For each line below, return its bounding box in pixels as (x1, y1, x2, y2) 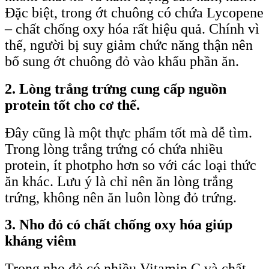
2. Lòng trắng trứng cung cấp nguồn (5, 80, 226, 97)
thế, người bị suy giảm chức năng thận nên (5, 37, 253, 53)
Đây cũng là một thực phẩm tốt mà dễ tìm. (5, 124, 252, 141)
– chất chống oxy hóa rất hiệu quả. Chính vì (5, 21, 259, 37)
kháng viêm (5, 233, 76, 249)
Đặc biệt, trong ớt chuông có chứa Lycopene (5, 5, 264, 21)
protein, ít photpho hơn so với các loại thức (5, 157, 256, 173)
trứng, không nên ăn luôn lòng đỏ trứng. (5, 189, 237, 205)
